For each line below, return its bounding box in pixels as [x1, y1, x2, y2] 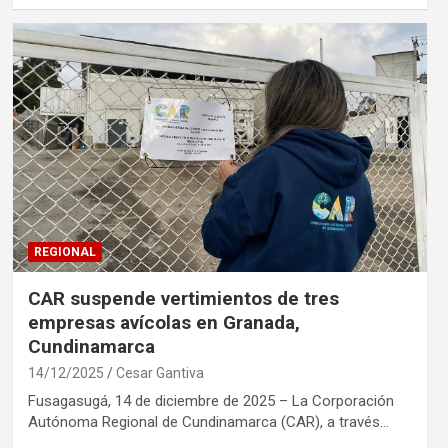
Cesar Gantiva [115, 365, 204, 382]
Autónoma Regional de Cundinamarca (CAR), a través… [27, 413, 389, 432]
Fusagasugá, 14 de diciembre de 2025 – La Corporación [27, 392, 394, 411]
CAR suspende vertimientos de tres [27, 287, 339, 311]
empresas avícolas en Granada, [27, 311, 300, 335]
